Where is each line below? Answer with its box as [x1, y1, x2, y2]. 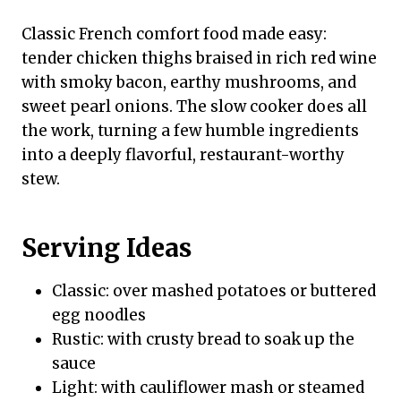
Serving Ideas [21, 232, 192, 265]
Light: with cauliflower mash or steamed [52, 378, 364, 398]
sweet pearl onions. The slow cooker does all [21, 97, 367, 117]
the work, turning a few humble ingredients [21, 121, 359, 141]
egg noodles [52, 305, 146, 326]
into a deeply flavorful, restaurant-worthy [21, 145, 345, 166]
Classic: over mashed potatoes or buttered [52, 281, 376, 302]
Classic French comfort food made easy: [21, 24, 327, 45]
